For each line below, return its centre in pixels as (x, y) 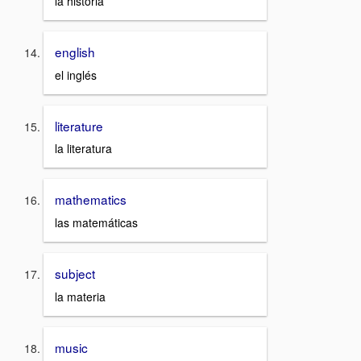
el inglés (76, 75)
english (75, 51)
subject (75, 273)
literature (79, 125)
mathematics (91, 199)
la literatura (83, 149)
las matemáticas (96, 222)
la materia (80, 296)
